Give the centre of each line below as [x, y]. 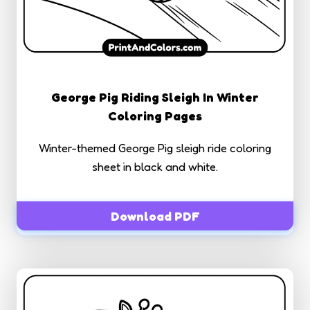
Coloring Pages [155, 115]
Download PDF [155, 216]
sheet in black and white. [155, 166]
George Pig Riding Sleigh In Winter [155, 97]
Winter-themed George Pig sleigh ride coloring [155, 147]
